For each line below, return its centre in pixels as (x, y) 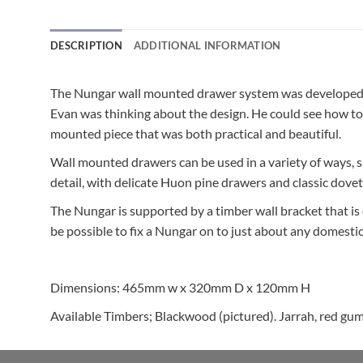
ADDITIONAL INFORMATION (207, 45)
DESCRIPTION (86, 45)
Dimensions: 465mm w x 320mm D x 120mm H (180, 287)
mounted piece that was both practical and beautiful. (196, 133)
